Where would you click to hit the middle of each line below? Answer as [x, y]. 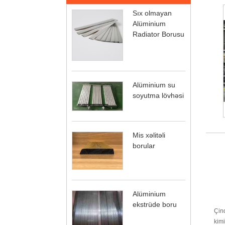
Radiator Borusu [158, 34]
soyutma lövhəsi [158, 96]
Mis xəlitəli [149, 135]
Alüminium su [154, 85]
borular [144, 145]
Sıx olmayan [152, 13]
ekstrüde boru [155, 205]
